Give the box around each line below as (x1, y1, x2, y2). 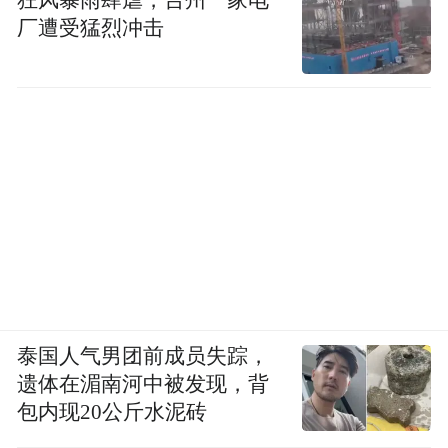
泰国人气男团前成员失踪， (17, 345, 270, 368)
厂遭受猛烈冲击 (17, 16, 165, 39)
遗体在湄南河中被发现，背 (17, 373, 270, 396)
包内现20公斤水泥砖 (17, 401, 208, 424)
